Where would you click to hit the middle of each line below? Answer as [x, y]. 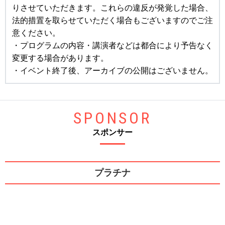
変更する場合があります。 [60, 58]
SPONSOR [113, 118]
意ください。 [36, 33]
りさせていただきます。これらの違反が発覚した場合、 [113, 8]
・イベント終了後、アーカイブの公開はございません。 [113, 70]
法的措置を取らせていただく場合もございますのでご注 [113, 20]
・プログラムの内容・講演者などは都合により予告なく [113, 45]
